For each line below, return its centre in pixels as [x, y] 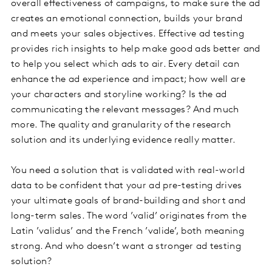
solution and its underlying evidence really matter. [124, 141]
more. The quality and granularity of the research [121, 125]
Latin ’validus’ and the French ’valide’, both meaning [127, 232]
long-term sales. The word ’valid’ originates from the [129, 216]
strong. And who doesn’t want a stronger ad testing [126, 247]
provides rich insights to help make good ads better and [136, 49]
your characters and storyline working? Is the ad [119, 95]
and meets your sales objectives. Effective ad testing [127, 34]
